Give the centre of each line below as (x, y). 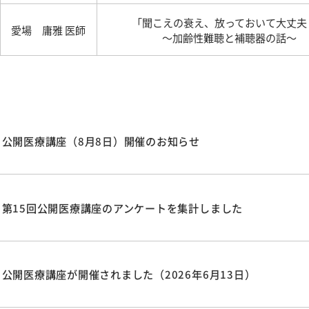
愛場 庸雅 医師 (49, 30)
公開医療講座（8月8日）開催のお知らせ (101, 140)
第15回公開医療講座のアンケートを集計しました (122, 207)
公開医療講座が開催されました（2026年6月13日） (129, 274)
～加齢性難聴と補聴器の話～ (230, 38)
